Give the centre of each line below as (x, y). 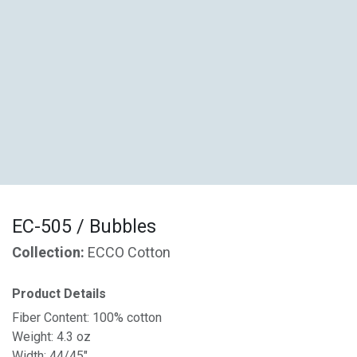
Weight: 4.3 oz (51, 337)
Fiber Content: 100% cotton (87, 318)
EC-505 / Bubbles (84, 227)
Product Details (59, 294)
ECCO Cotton (129, 253)
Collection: (50, 253)
